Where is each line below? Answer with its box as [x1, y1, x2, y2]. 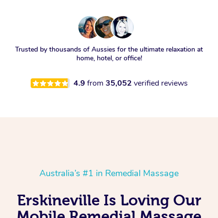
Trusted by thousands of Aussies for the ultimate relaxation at [15, 45, 203, 54]
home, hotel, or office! [76, 54, 142, 63]
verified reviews [133, 78, 188, 89]
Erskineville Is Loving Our [17, 192, 201, 209]
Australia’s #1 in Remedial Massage [39, 167, 179, 180]
